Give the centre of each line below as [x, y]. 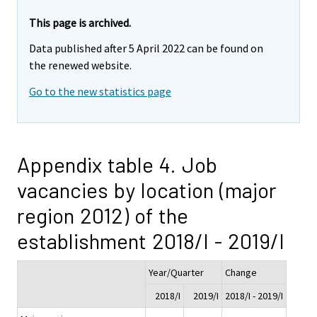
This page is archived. [80, 22]
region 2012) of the [103, 215]
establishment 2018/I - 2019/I [151, 241]
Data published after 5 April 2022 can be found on [146, 48]
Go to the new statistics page [100, 92]
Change [241, 273]
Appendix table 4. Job [117, 165]
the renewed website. [80, 65]
